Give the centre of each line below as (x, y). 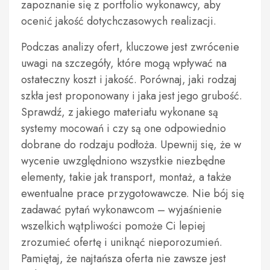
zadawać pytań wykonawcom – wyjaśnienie (121, 210)
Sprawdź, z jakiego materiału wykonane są (120, 112)
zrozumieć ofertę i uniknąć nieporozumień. (122, 242)
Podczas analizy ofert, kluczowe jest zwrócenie (130, 47)
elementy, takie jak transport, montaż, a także (126, 177)
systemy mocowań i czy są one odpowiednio (124, 128)
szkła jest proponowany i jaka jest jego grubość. (132, 96)
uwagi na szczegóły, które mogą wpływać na (124, 63)
